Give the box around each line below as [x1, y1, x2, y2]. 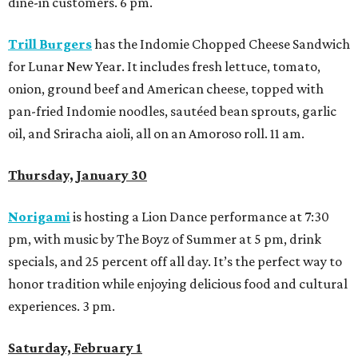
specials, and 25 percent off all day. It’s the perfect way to [8, 253, 342, 270]
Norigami [8, 209, 70, 225]
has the [92, 36, 137, 53]
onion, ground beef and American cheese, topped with [8, 81, 324, 97]
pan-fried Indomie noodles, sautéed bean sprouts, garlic [8, 103, 336, 120]
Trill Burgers [8, 36, 92, 53]
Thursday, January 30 [8, 167, 147, 184]
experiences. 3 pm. [8, 298, 115, 315]
